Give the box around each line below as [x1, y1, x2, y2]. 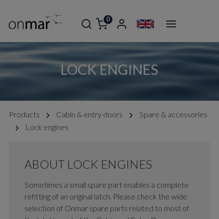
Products [9, 109, 40, 119]
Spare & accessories [139, 109, 207, 119]
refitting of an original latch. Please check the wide [24, 192, 187, 201]
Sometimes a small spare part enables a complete [24, 180, 189, 190]
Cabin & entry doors [56, 109, 123, 119]
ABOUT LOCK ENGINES [24, 157, 152, 172]
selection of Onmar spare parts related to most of [24, 203, 189, 213]
